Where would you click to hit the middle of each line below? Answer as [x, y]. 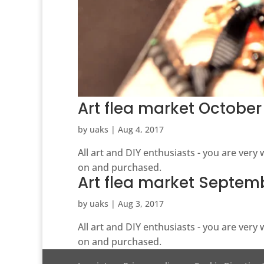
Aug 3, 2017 [141, 203]
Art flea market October [170, 108]
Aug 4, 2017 [141, 129]
